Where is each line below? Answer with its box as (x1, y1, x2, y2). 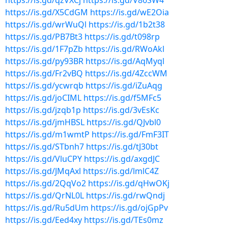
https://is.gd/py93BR (5, 55, 83, 67)
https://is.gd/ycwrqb (5, 80, 83, 91)
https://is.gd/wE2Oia (90, 7, 169, 18)
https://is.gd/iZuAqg (85, 80, 162, 91)
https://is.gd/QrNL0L (5, 190, 84, 201)
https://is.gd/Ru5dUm (5, 202, 89, 213)
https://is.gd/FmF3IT (92, 129, 169, 140)
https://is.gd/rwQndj (86, 190, 165, 201)
